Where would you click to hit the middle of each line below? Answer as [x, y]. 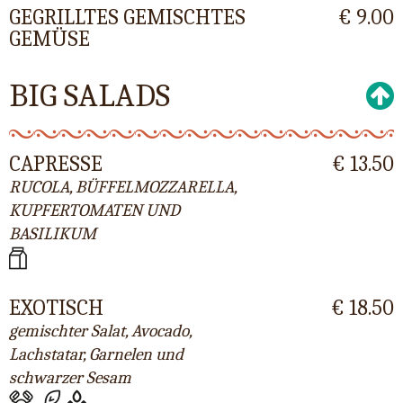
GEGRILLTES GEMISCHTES [127, 18]
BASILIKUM [53, 234]
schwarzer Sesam [70, 377]
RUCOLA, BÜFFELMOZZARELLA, [123, 188]
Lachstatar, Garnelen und [96, 354]
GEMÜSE [49, 39]
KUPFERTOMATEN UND [94, 211]
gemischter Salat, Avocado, [100, 331]
